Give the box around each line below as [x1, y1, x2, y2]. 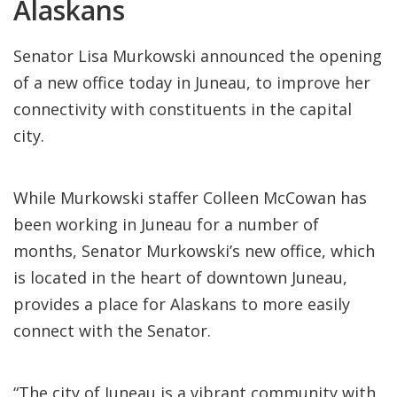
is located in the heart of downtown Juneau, [13, 267, 347, 288]
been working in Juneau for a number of [13, 214, 319, 235]
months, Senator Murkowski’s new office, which [13, 240, 375, 261]
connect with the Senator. [13, 320, 211, 341]
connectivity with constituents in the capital [13, 98, 352, 120]
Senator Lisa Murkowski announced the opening [13, 45, 382, 66]
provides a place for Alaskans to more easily [13, 293, 350, 315]
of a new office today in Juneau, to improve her [13, 72, 370, 93]
